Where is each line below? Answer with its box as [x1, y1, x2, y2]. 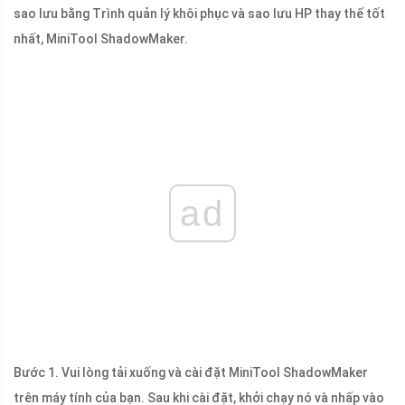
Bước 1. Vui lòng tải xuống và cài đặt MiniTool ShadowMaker [14, 365, 368, 381]
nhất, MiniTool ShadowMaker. [14, 32, 188, 47]
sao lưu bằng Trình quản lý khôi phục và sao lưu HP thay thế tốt [14, 6, 385, 22]
